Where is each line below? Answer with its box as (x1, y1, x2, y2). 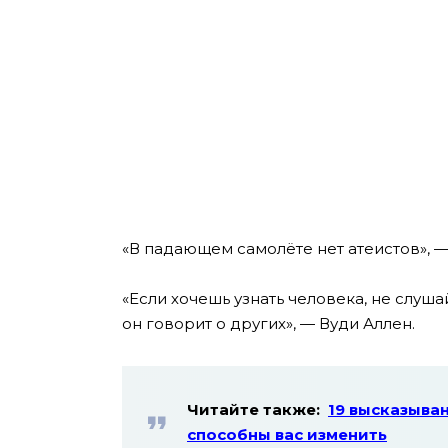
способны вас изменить (187, 425, 387, 445)
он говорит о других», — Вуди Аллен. (122, 314, 415, 334)
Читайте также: (187, 400, 324, 420)
